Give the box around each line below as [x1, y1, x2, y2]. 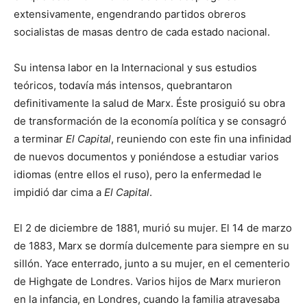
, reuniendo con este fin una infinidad [111, 132, 291, 145]
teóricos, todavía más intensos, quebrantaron [14, 78, 232, 92]
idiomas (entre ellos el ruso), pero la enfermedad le [14, 167, 262, 181]
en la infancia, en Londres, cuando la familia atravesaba [14, 292, 280, 306]
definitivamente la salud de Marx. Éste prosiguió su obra [14, 96, 285, 110]
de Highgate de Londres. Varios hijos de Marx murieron [14, 274, 281, 288]
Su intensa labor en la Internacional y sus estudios [14, 60, 257, 74]
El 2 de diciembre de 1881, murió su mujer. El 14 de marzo [14, 221, 292, 234]
